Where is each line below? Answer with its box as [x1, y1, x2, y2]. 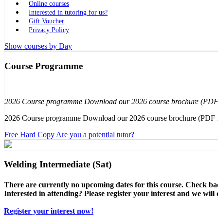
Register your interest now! [4, 206, 93, 215]
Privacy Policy [29, 26, 69, 34]
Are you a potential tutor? [56, 130, 134, 139]
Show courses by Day [4, 42, 72, 51]
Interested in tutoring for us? [29, 9, 108, 17]
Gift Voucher [29, 18, 64, 25]
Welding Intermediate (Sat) [4, 159, 111, 170]
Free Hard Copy [4, 130, 54, 139]
